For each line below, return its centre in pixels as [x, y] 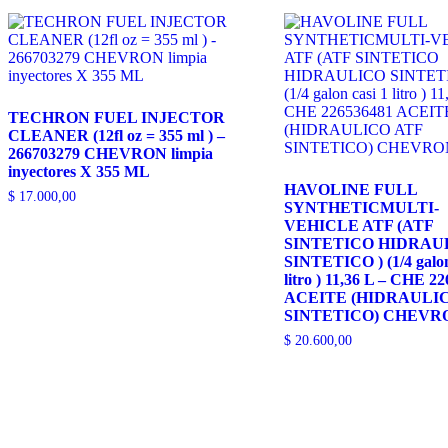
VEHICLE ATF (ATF [358, 226]
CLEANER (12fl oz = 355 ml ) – [116, 136]
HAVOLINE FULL [350, 190]
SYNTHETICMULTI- [361, 208]
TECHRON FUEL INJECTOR [116, 118]
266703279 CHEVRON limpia [110, 154]
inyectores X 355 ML [79, 172]
